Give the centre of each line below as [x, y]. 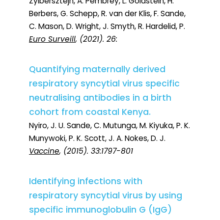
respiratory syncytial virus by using [106, 196]
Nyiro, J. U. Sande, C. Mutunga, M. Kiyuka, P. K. [110, 126]
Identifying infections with [86, 181]
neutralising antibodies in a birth [100, 98]
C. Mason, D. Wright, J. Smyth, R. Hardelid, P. [107, 27]
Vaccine [44, 151]
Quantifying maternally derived [97, 69]
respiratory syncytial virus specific [104, 84]
